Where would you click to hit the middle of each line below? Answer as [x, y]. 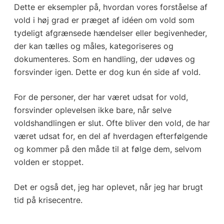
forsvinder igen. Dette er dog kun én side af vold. [107, 72]
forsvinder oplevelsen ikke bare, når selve [92, 110]
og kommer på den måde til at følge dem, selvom [107, 149]
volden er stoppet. [48, 162]
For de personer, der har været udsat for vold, [101, 97]
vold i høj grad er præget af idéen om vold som [104, 20]
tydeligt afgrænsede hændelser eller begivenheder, [110, 33]
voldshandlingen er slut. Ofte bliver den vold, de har [112, 123]
